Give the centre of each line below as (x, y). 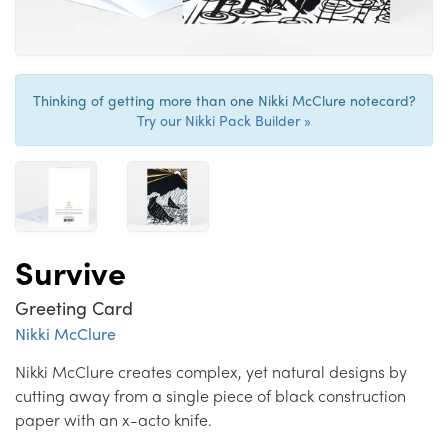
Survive (70, 272)
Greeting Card (74, 308)
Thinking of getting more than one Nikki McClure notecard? (224, 100)
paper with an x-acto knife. (113, 420)
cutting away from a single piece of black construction (210, 396)
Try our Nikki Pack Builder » (224, 120)
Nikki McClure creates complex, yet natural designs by (211, 372)
